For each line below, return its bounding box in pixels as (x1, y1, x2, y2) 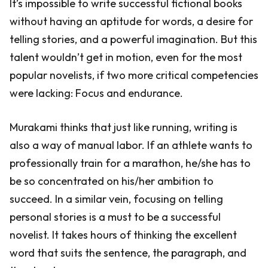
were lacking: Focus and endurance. (10, 86, 183, 100)
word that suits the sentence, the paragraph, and (10, 246, 246, 260)
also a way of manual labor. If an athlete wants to (10, 138, 252, 152)
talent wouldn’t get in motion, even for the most (10, 50, 242, 64)
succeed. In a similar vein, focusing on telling (10, 192, 223, 206)
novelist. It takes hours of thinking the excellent (10, 228, 237, 242)
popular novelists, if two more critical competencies (10, 68, 258, 82)
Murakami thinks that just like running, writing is (10, 120, 237, 134)
